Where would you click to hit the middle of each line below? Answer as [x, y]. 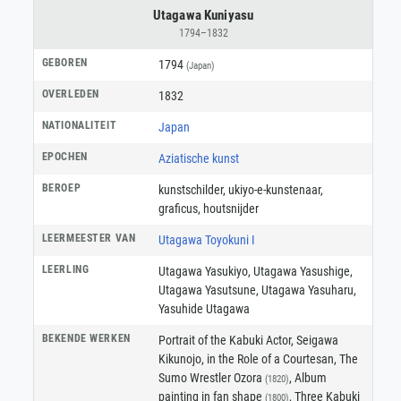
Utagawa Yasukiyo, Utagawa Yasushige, [255, 271]
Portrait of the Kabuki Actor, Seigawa [248, 340]
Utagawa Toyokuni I [206, 239]
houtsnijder [230, 208]
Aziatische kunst [198, 158]
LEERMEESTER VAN [89, 238]
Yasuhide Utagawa [204, 308]
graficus [178, 208]
